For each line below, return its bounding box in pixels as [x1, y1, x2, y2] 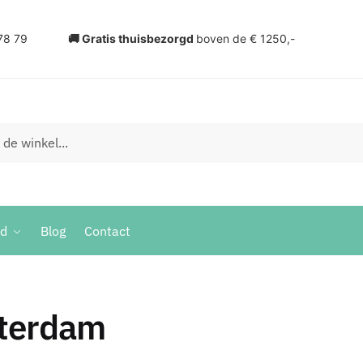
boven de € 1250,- [196, 32, 295, 46]
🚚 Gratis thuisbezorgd [68, 32, 196, 46]
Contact [84, 223, 131, 240]
